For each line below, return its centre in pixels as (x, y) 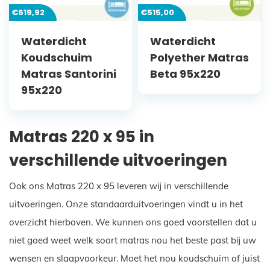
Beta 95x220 (185, 74)
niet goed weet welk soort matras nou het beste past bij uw (133, 240)
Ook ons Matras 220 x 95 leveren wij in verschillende (119, 186)
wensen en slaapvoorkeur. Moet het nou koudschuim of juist (134, 258)
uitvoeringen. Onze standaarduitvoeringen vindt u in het (126, 204)
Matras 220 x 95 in (82, 137)
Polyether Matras (199, 58)
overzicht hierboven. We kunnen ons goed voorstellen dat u (133, 222)
